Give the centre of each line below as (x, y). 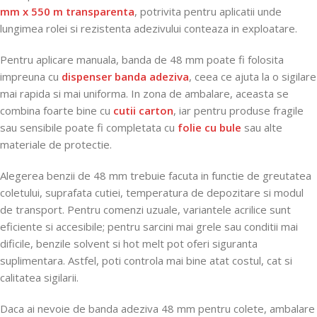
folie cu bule (209, 127)
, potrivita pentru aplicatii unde (208, 11)
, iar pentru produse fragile (238, 110)
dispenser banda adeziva (125, 76)
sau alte (262, 127)
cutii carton (143, 110)
